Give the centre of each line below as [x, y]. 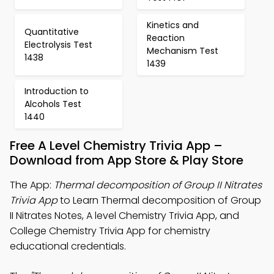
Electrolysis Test [58, 44]
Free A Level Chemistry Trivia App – [116, 146]
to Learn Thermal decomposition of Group [159, 201]
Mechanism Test [183, 51]
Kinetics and [173, 25]
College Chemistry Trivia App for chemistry [110, 231]
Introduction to [57, 91]
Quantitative [52, 31]
